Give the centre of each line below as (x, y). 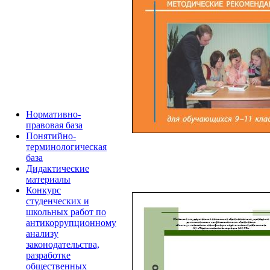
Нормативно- (53, 114)
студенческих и (58, 201)
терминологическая (66, 146)
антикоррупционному (71, 222)
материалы (48, 179)
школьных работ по (66, 212)
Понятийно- (51, 136)
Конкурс (43, 190)
